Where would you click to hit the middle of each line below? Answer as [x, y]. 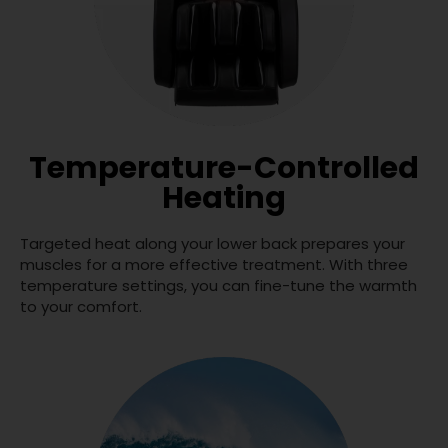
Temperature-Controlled [224, 168]
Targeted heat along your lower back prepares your [212, 244]
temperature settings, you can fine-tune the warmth [218, 286]
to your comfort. [81, 307]
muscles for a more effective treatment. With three [214, 265]
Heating [224, 198]
